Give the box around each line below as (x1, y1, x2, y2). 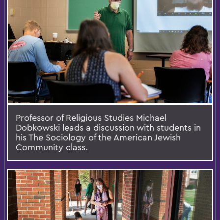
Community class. (16, 141, 88, 153)
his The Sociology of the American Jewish (16, 132, 181, 143)
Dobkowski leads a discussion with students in (16, 122, 201, 134)
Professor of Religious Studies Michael (16, 112, 166, 124)
